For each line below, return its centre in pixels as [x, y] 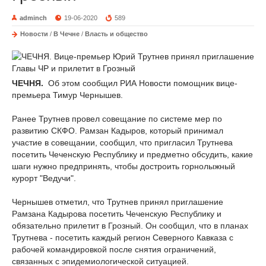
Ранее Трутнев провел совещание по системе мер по [117, 119]
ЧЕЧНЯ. [29, 83]
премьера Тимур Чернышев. [67, 95]
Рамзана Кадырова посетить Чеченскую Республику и [117, 214]
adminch [33, 18]
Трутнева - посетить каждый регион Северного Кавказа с [123, 237]
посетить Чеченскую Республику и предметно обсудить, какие [132, 154]
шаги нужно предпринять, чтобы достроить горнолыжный [123, 166]
